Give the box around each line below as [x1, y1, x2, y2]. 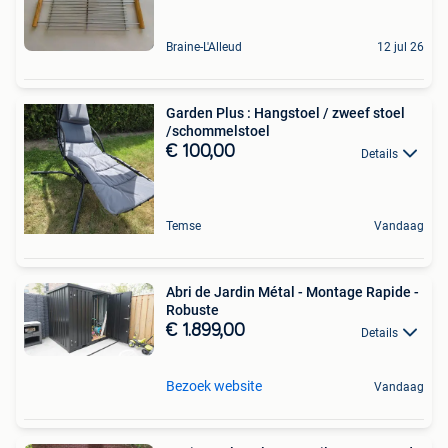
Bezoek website [166, 377, 262, 394]
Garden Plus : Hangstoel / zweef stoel [166, 105, 405, 122]
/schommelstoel [166, 123, 270, 140]
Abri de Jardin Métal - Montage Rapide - [166, 284, 419, 301]
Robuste [166, 302, 219, 319]
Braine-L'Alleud [166, 40, 242, 55]
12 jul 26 [377, 40, 424, 55]
